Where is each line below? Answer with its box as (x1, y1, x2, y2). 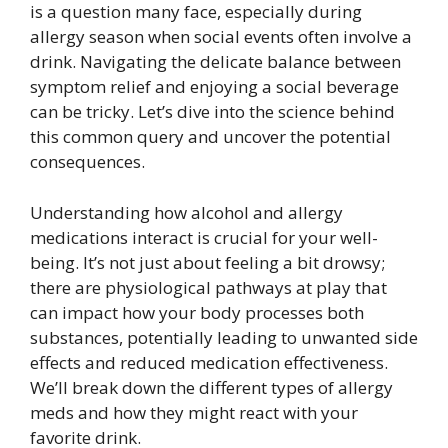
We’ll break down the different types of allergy (30, 375, 393, 399)
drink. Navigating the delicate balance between (30, 50, 401, 73)
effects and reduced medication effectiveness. (30, 350, 388, 374)
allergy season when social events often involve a (30, 25, 412, 48)
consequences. (30, 150, 145, 173)
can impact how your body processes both (30, 300, 364, 324)
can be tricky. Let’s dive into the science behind (30, 100, 395, 123)
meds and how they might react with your (30, 400, 358, 424)
